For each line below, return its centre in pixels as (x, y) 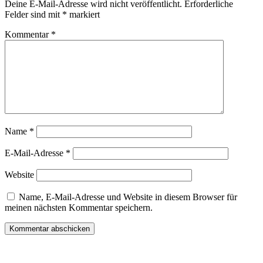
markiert (83, 15)
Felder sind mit (33, 15)
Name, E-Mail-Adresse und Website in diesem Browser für (128, 197)
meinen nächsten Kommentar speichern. (79, 208)
